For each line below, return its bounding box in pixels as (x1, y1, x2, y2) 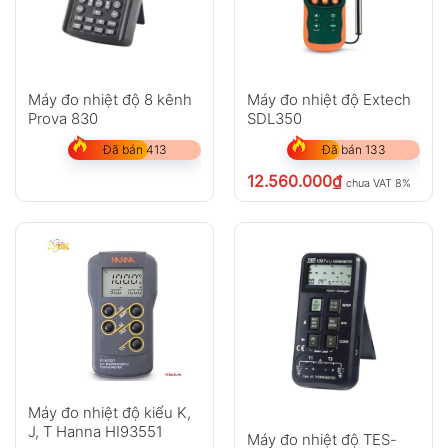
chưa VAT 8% (345, 176, 411, 191)
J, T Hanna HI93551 (27, 421, 163, 441)
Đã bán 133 (321, 142, 386, 158)
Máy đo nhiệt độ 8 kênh (27, 90, 192, 110)
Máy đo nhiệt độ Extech (246, 90, 411, 110)
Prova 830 (27, 109, 98, 129)
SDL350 (246, 109, 302, 129)
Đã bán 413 (102, 142, 167, 158)
